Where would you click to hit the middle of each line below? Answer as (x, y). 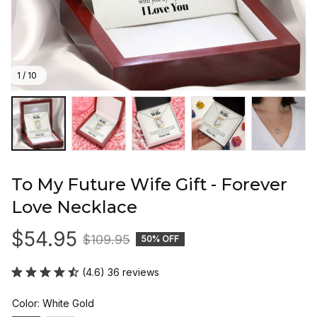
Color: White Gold (53, 303)
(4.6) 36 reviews (121, 272)
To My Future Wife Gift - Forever (149, 184)
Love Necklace (74, 207)
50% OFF (160, 239)
